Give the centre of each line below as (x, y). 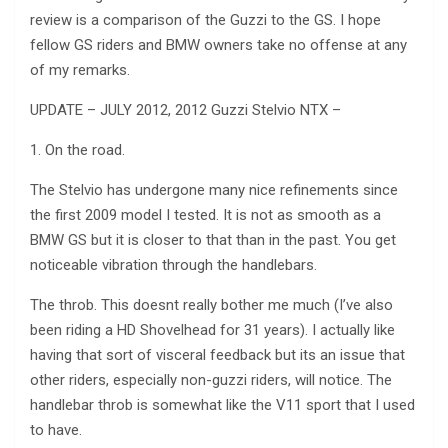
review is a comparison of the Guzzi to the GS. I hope (205, 20)
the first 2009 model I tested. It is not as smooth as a (205, 215)
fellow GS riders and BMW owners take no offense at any (218, 45)
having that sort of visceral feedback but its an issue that (217, 355)
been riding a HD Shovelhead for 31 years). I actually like (212, 330)
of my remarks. (80, 70)
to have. (56, 430)
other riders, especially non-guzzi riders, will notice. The (211, 380)
